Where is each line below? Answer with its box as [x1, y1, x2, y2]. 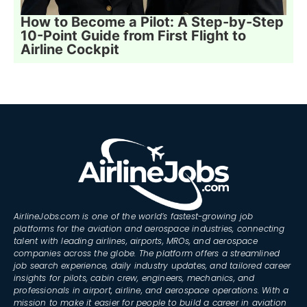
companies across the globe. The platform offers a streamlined [14, 247, 280, 259]
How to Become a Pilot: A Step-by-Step [21, 14, 284, 31]
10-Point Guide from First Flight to [21, 27, 246, 45]
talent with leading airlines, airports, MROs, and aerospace [14, 234, 258, 247]
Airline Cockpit [21, 41, 119, 58]
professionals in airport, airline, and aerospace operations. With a [14, 284, 289, 296]
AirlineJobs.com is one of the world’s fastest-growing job [14, 210, 254, 222]
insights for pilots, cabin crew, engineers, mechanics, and [14, 271, 255, 284]
